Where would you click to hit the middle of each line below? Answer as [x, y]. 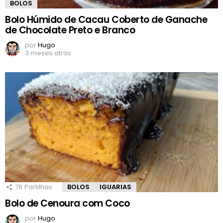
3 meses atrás [48, 53]
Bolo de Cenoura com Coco [67, 204]
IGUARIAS [115, 187]
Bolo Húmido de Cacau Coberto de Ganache [106, 20]
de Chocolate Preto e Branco [70, 30]
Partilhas [38, 187]
